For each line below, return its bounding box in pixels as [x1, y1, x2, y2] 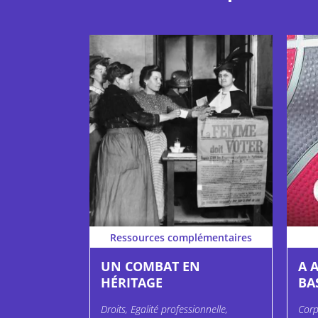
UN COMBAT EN [101, 258, 200, 275]
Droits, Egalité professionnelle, [101, 302, 228, 317]
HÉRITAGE [101, 274, 163, 292]
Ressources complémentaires [110, 230, 252, 244]
